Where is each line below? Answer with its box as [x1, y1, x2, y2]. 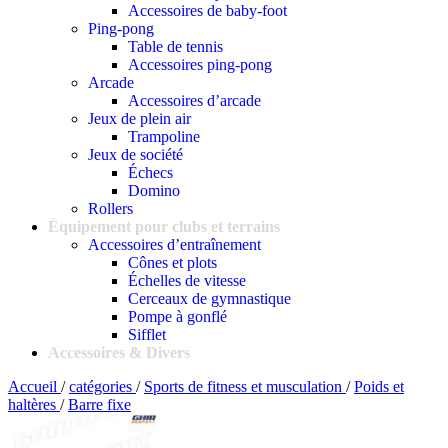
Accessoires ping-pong [128, 56, 272, 73]
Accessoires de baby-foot [128, 2, 287, 19]
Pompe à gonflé [128, 308, 227, 325]
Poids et [354, 378, 404, 395]
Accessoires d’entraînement [88, 236, 261, 253]
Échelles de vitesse [128, 272, 246, 289]
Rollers [88, 200, 133, 217]
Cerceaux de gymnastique [128, 290, 291, 307]
